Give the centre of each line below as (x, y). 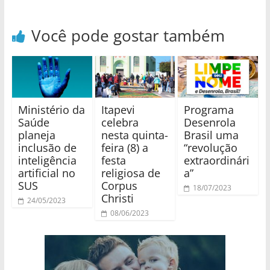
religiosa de (130, 173)
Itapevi (118, 110)
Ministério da (51, 110)
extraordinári (217, 161)
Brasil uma (212, 135)
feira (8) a (124, 148)
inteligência (47, 161)
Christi (117, 199)
